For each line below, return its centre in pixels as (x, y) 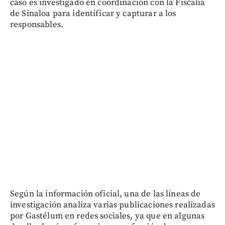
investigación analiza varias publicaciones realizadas (113, 205)
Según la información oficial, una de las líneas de (105, 194)
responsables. (37, 24)
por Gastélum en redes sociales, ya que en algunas (107, 216)
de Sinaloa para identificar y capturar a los (93, 13)
